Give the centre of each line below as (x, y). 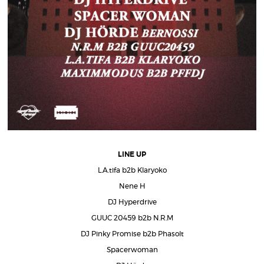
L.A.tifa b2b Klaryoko (132, 170)
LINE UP (132, 154)
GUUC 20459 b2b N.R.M (132, 218)
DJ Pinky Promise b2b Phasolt (132, 234)
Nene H (132, 186)
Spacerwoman (132, 250)
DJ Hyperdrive (132, 202)
